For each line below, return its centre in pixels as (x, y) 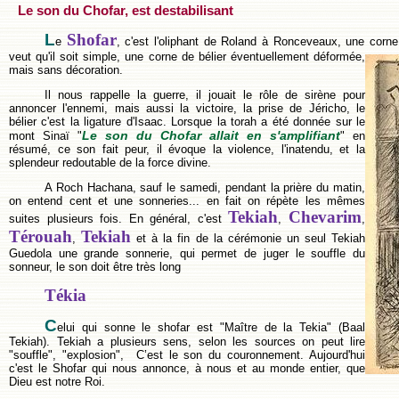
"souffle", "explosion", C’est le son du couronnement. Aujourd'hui (187, 354)
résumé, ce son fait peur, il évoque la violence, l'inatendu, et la (187, 149)
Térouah (41, 237)
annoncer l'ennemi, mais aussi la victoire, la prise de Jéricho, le (187, 108)
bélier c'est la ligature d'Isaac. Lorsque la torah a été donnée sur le (187, 121)
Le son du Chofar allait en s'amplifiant (211, 135)
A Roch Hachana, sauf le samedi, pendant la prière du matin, (205, 188)
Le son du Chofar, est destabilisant (126, 11)
